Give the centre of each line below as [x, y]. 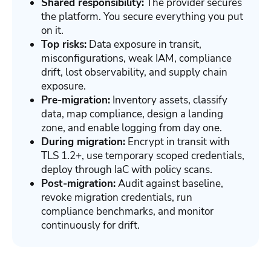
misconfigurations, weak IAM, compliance [136, 58]
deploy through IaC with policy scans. [127, 169]
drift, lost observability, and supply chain [134, 72]
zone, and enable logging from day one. [132, 128]
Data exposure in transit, [144, 44]
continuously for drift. [90, 225]
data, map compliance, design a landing [132, 114]
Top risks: [64, 44]
